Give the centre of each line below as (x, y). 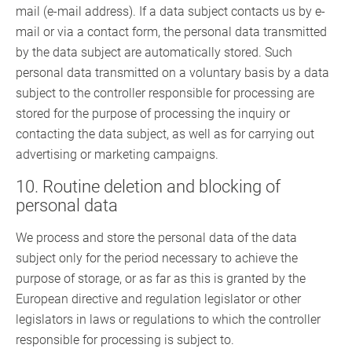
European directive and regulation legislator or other (158, 299)
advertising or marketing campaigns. (117, 155)
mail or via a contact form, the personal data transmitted (171, 32)
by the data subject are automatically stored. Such (154, 53)
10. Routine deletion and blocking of (148, 187)
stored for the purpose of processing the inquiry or (153, 114)
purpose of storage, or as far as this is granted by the (161, 279)
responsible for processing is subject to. (125, 340)
